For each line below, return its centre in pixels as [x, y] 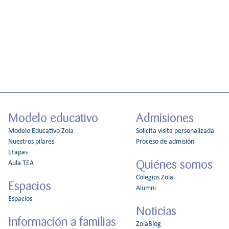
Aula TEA [21, 163]
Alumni [146, 188]
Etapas [18, 152]
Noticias [156, 211]
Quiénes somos [174, 164]
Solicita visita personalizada [175, 131]
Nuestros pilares [31, 142]
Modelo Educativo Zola [41, 131]
